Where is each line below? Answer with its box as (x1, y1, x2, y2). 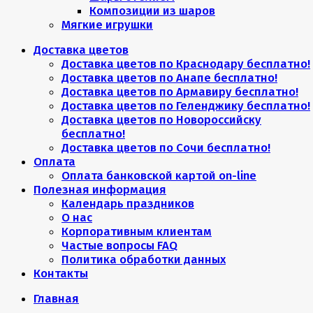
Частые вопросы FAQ (61, 238, 177, 252)
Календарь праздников (61, 196, 194, 210)
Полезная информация (34, 182, 166, 196)
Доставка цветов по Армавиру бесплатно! (61, 85, 298, 99)
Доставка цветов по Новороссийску (61, 112, 261, 126)
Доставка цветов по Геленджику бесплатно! (61, 99, 310, 112)
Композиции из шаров (89, 3, 215, 17)
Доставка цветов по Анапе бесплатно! (61, 71, 277, 85)
